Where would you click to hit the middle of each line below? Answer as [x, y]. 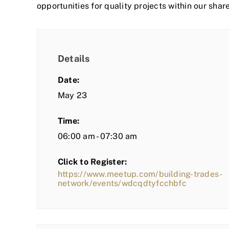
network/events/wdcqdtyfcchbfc [122, 184]
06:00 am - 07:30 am [98, 136]
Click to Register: [93, 162]
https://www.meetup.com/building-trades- [140, 174]
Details [74, 59]
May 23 [73, 96]
